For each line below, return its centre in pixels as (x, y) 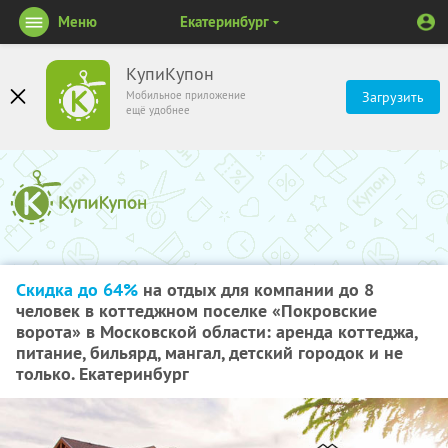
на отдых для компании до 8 (256, 289)
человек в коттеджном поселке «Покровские (196, 310)
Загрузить (393, 97)
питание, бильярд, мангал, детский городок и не (209, 352)
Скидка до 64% (77, 289)
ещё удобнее (158, 110)
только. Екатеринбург (102, 373)
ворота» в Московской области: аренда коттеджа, (216, 331)
